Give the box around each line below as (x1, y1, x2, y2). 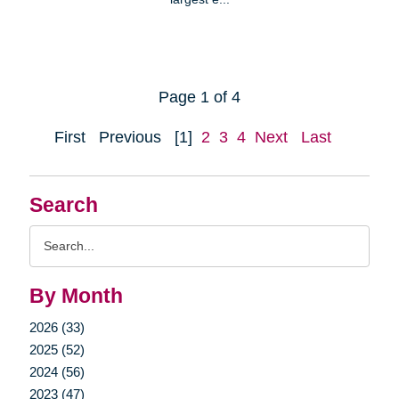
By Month (28, 284, 123, 307)
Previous (99, 127, 161, 146)
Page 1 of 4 (159, 87, 240, 106)
